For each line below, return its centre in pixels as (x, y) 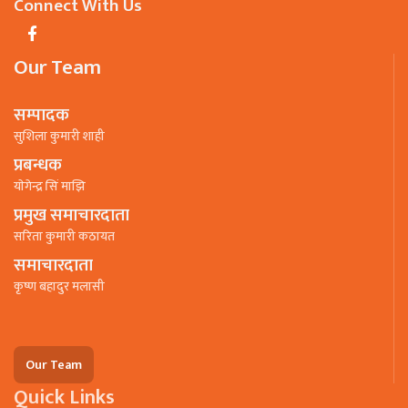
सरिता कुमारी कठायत (64, 236)
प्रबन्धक (38, 164)
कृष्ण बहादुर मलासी (59, 286)
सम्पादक (41, 114)
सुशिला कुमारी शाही (59, 136)
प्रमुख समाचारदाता (71, 214)
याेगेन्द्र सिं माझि (50, 186)
